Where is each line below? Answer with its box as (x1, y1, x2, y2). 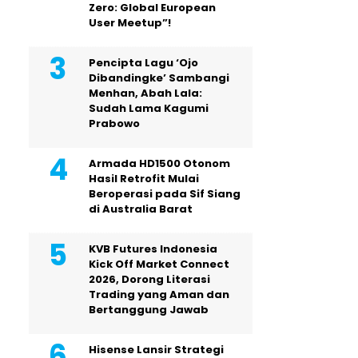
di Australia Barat (89, 201, 193, 217)
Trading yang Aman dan (89, 287, 229, 302)
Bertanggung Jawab (89, 302, 209, 317)
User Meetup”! (89, 15, 171, 30)
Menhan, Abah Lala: (89, 86, 202, 101)
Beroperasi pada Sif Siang (89, 186, 241, 201)
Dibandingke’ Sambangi (89, 70, 229, 86)
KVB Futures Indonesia (89, 241, 217, 257)
